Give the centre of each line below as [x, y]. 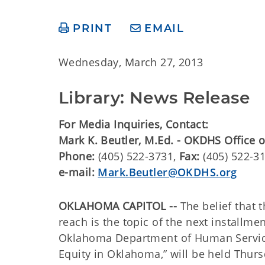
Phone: [77, 156]
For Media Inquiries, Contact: [134, 124]
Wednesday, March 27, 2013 [131, 62]
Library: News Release [154, 98]
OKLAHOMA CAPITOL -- [118, 206]
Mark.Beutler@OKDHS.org [167, 172]
